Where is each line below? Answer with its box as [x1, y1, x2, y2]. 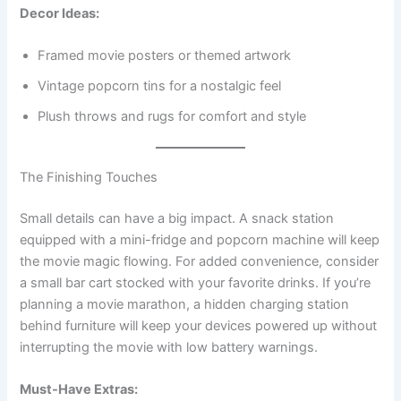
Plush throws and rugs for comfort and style [38, 108, 307, 125]
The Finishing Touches [20, 169, 158, 186]
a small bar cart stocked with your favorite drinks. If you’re [20, 275, 371, 292]
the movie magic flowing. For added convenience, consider [20, 253, 380, 270]
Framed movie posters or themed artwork [38, 47, 292, 64]
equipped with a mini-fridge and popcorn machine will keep [20, 232, 380, 249]
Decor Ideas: [20, 5, 100, 22]
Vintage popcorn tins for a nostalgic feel [38, 78, 282, 95]
